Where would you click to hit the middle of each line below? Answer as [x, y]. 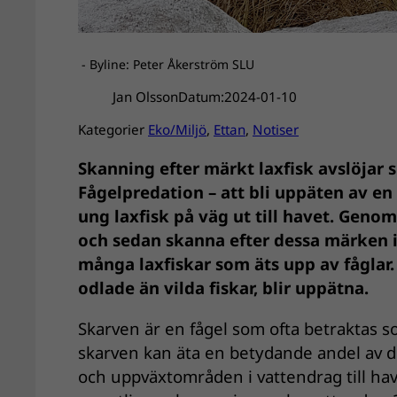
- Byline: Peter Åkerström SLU [166, 64]
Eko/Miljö [177, 130]
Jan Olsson [145, 97]
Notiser [276, 130]
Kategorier [113, 130]
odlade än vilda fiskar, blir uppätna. [223, 287]
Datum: [201, 97]
